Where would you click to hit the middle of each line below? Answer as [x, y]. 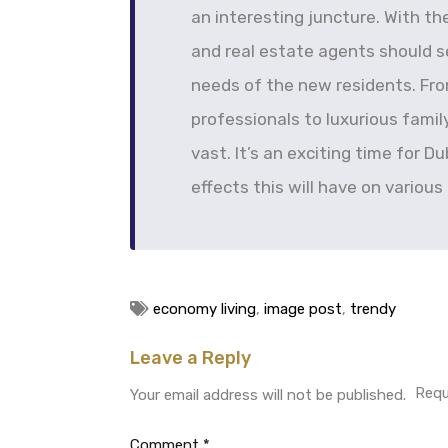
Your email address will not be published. [268, 394]
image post [303, 308]
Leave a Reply [190, 357]
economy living [204, 308]
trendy [373, 308]
